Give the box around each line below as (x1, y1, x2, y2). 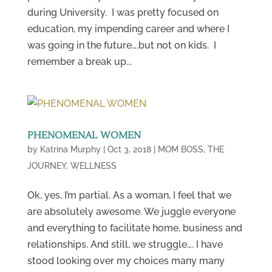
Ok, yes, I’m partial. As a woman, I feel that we (27, 189, 231, 201)
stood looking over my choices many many (27, 254, 225, 267)
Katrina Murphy (39, 144, 101, 154)
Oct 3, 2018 (107, 144, 151, 154)
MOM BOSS (157, 144, 203, 154)
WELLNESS (70, 160, 117, 171)
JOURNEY (27, 160, 66, 171)
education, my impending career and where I (27, 22, 229, 35)
